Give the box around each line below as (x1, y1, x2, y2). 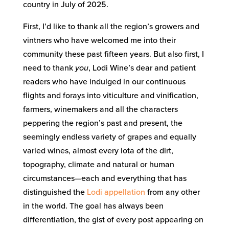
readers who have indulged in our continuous (22, 77, 186, 87)
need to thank (22, 63, 75, 74)
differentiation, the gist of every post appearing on (22, 215, 203, 225)
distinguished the (22, 187, 87, 198)
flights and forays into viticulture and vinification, (22, 90, 198, 101)
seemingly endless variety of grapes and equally (22, 132, 196, 143)
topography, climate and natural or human (22, 159, 174, 170)
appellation (104, 187, 145, 198)
